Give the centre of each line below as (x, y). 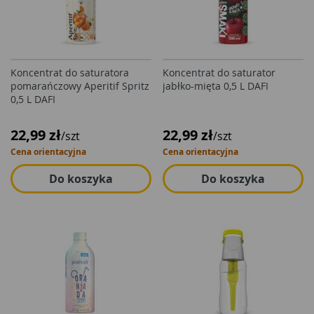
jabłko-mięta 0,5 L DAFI (216, 86)
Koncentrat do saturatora (70, 73)
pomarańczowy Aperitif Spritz (80, 86)
